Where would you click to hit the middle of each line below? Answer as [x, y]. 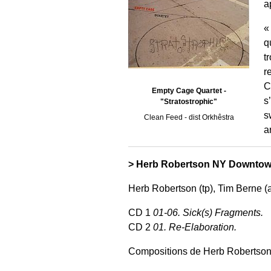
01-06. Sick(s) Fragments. [208, 212]
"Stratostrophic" [189, 102]
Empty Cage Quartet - [189, 91]
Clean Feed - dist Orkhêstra [189, 118]
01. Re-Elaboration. [195, 227]
